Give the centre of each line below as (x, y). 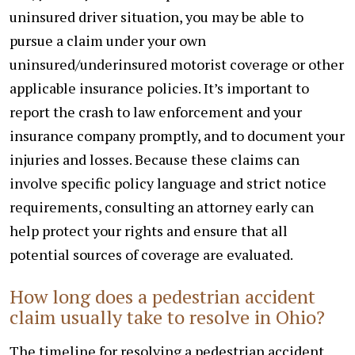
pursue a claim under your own (108, 40)
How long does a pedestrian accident (162, 296)
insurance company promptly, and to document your (177, 135)
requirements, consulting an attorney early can (162, 206)
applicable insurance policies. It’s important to (159, 88)
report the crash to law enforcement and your (156, 111)
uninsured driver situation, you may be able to (157, 16)
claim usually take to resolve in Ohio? (167, 317)
